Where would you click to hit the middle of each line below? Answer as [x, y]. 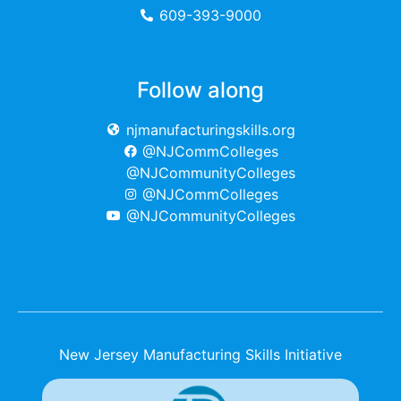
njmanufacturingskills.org [210, 130]
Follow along [200, 90]
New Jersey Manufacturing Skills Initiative [200, 355]
